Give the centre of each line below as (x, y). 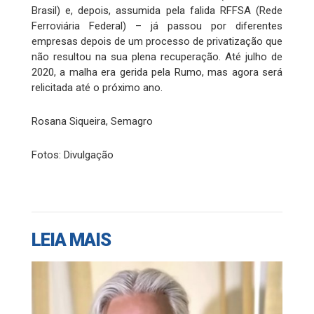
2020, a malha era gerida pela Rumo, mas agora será (157, 72)
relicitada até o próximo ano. (97, 87)
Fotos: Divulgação (73, 155)
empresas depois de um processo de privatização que (157, 41)
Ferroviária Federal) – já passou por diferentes (157, 26)
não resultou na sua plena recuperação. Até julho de (157, 56)
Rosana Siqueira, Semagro (92, 121)
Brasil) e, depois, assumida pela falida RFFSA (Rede (157, 10)
